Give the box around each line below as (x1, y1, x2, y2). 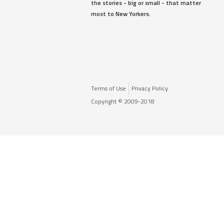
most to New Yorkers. (91, 9, 150, 18)
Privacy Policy (131, 83, 168, 93)
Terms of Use (91, 83, 126, 93)
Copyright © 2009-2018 (91, 96, 154, 106)
